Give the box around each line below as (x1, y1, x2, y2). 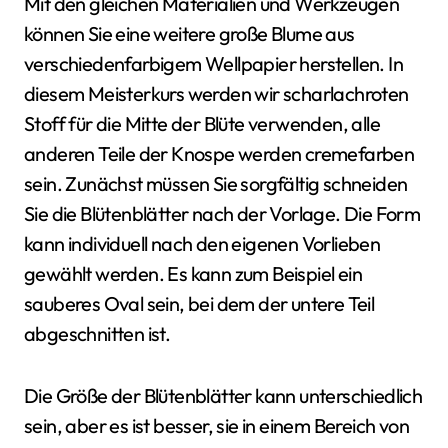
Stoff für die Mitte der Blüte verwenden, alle (24, 110, 380, 136)
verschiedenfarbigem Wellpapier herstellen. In (24, 50, 403, 76)
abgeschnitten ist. (24, 320, 171, 346)
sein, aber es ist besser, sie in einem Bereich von (24, 412, 409, 438)
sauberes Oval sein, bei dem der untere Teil (24, 290, 375, 316)
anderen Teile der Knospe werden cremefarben (24, 140, 415, 166)
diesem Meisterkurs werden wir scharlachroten (24, 80, 409, 106)
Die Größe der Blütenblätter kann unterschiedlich (24, 382, 423, 408)
